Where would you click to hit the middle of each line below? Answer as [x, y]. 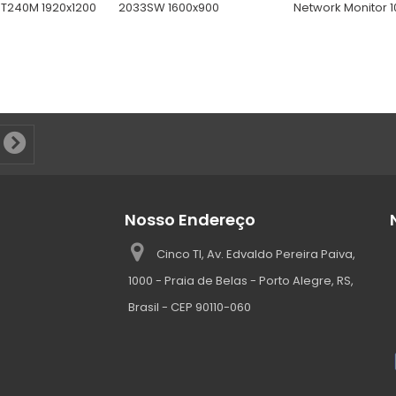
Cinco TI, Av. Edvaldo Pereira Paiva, [256, 254]
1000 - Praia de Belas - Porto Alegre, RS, [241, 280]
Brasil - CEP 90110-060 [190, 307]
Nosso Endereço [190, 219]
